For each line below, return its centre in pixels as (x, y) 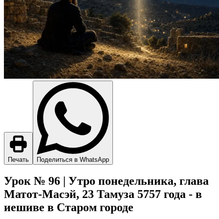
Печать (18, 159)
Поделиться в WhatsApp (73, 159)
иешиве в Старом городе (69, 207)
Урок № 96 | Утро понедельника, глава (106, 181)
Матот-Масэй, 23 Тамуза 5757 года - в (103, 194)
